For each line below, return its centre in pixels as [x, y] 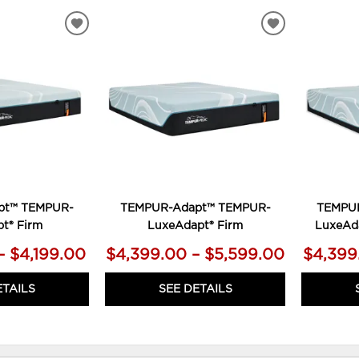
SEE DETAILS [195, 289]
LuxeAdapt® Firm [196, 226]
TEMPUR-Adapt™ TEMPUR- [195, 208]
